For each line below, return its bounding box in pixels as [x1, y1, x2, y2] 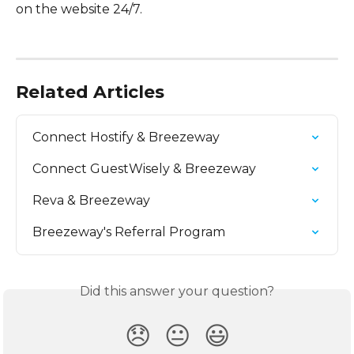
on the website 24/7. [16, 2, 142, 17]
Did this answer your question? [80, 283, 274, 299]
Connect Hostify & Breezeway [32, 129, 220, 145]
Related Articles [16, 81, 164, 103]
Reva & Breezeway [32, 192, 150, 208]
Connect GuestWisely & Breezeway [32, 160, 256, 176]
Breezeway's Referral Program [32, 224, 225, 239]
